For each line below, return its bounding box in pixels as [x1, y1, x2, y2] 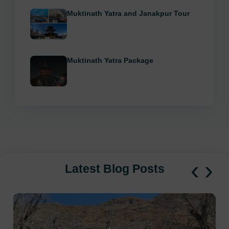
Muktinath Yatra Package [67, 56, 154, 64]
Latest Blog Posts [64, 162, 165, 176]
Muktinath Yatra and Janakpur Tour [67, 9, 190, 17]
